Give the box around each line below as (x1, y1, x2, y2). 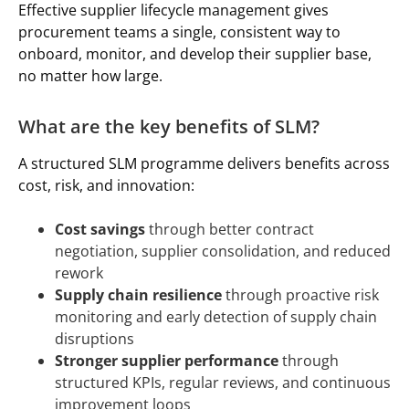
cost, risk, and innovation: (18, 174, 194, 195)
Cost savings (55, 218, 145, 239)
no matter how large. (18, 65, 163, 86)
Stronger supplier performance (55, 350, 278, 371)
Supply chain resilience (55, 284, 222, 305)
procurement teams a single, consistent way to (18, 21, 341, 42)
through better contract (145, 218, 314, 239)
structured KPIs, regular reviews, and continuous (55, 372, 391, 393)
